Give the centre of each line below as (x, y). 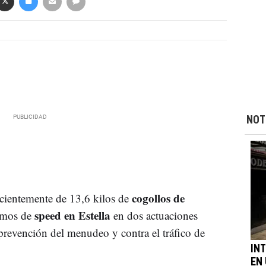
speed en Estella (72, 215)
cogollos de (156, 198)
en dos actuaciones (154, 215)
